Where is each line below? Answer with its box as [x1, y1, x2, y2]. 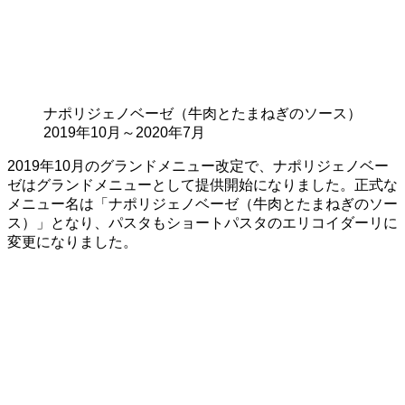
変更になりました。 [7, 233, 137, 250]
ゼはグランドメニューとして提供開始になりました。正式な [7, 176, 398, 193]
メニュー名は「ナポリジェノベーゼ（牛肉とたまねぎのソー [7, 195, 398, 212]
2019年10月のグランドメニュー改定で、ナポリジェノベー [7, 157, 389, 174]
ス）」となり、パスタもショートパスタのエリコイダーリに [7, 214, 398, 231]
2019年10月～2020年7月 [43, 124, 205, 140]
